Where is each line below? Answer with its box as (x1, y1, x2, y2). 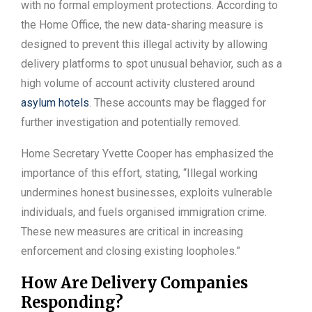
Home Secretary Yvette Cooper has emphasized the (21, 147, 274, 161)
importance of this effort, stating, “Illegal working (21, 166, 258, 180)
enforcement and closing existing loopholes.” (21, 244, 240, 258)
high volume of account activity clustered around (21, 77, 255, 91)
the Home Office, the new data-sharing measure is (21, 18, 263, 32)
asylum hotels (21, 96, 89, 110)
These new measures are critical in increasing (21, 225, 243, 239)
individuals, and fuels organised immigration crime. (21, 205, 267, 219)
